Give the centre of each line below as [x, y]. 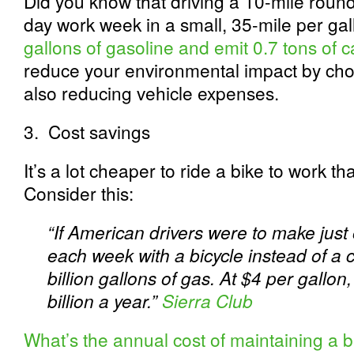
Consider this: [79, 193]
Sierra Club [207, 300]
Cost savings [99, 131]
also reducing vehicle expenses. [151, 92]
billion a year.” [105, 300]
